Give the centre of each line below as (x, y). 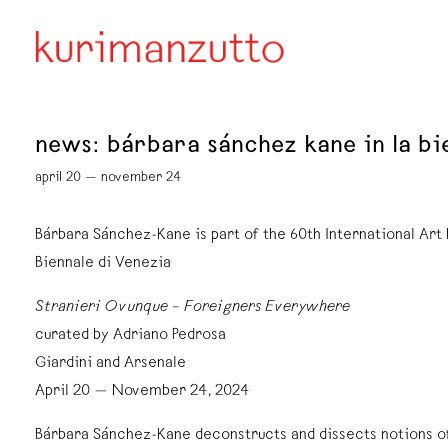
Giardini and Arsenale (110, 364)
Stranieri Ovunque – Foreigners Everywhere (194, 308)
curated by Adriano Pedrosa (130, 336)
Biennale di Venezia (103, 264)
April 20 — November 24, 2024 (142, 392)
